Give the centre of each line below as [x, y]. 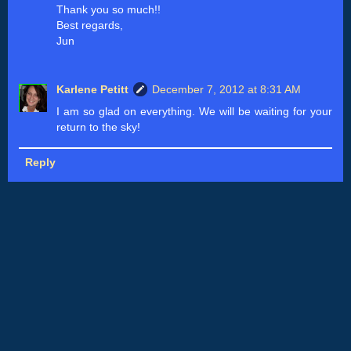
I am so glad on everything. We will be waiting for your [194, 112]
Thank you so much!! [109, 10]
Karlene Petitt [93, 90]
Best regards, [90, 25]
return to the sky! [99, 127]
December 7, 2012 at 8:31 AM [227, 90]
